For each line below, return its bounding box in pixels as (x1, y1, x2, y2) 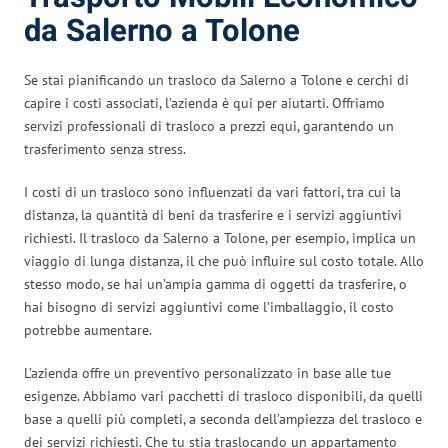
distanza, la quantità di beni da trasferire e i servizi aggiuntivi (24, 205, 402, 224)
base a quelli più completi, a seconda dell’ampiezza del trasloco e (24, 409, 422, 428)
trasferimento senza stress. (24, 139, 186, 158)
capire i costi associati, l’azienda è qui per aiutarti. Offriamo (24, 93, 385, 112)
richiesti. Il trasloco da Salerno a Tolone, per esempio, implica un (24, 228, 416, 247)
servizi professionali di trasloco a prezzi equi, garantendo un (24, 116, 394, 135)
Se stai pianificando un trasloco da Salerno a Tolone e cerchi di (24, 70, 409, 89)
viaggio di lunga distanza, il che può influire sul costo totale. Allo (24, 251, 424, 270)
